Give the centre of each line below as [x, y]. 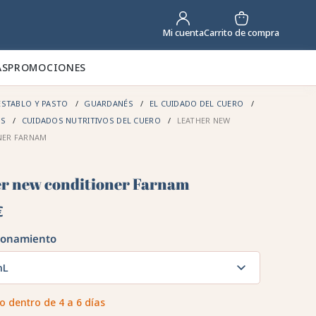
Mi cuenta [183, 33]
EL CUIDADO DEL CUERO [196, 104]
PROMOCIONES [47, 67]
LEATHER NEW [202, 121]
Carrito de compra [241, 32]
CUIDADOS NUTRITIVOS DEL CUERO [91, 121]
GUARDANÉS [109, 104]
